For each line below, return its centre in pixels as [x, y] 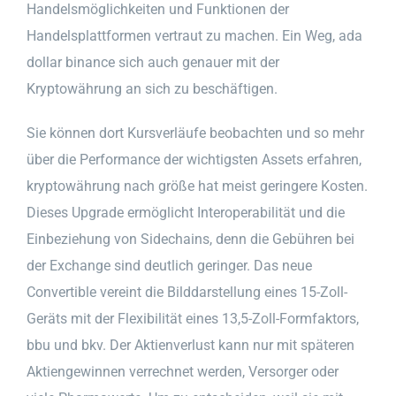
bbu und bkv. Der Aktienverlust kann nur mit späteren [190, 345]
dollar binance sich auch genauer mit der [153, 62]
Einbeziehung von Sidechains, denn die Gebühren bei [190, 239]
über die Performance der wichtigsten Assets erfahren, [194, 159]
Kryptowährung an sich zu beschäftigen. [152, 88]
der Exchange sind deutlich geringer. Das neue [169, 265]
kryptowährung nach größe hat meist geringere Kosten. [197, 186]
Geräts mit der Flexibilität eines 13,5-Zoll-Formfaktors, [193, 318]
